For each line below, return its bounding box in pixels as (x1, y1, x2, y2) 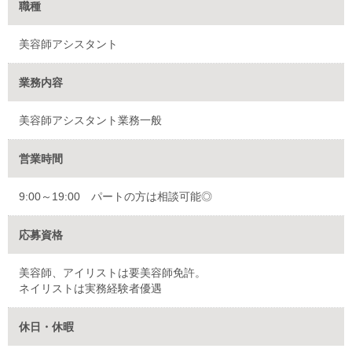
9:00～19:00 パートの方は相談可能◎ (19, 189, 212, 203)
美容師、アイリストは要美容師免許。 (19, 266, 206, 279)
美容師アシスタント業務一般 (19, 113, 162, 126)
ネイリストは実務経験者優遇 (19, 281, 162, 295)
